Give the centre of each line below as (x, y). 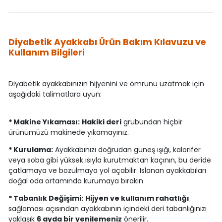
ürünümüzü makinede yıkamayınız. (68, 133)
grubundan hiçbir (152, 122)
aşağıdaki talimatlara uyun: (55, 94)
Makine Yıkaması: (46, 122)
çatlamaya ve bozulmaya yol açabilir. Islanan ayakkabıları (107, 171)
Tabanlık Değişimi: (48, 198)
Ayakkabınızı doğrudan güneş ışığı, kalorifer (127, 150)
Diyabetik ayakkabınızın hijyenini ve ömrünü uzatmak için (106, 84)
